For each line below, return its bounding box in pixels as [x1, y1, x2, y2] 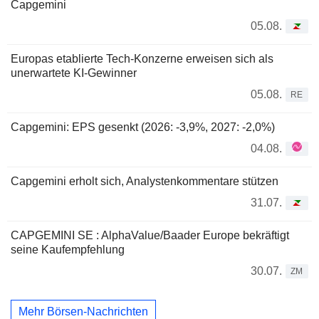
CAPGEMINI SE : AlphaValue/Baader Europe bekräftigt [11, 229, 289, 241]
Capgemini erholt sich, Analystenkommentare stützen [11, 174, 278, 187]
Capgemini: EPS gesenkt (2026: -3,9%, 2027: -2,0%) [11, 120, 275, 133]
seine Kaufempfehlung [11, 243, 125, 256]
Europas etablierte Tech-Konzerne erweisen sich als [11, 52, 273, 65]
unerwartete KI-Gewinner [11, 66, 137, 79]
